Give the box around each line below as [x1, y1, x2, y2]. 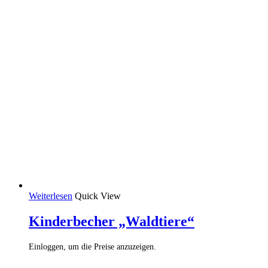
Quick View [75, 190, 121, 201]
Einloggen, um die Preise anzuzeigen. [29, 242, 156, 252]
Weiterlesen [29, 190, 72, 201]
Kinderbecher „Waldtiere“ [29, 213, 194, 229]
